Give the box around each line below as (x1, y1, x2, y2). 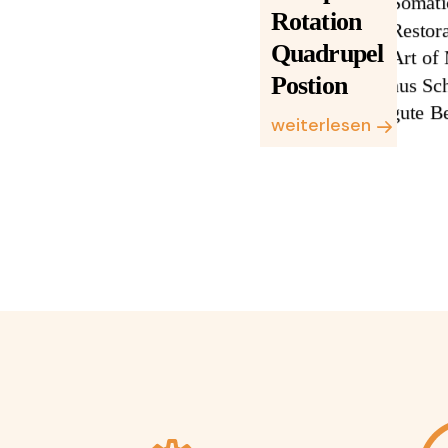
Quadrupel (270, 39, 384, 68)
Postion (270, 71, 348, 100)
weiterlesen (270, 113, 371, 138)
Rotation (270, 7, 362, 36)
